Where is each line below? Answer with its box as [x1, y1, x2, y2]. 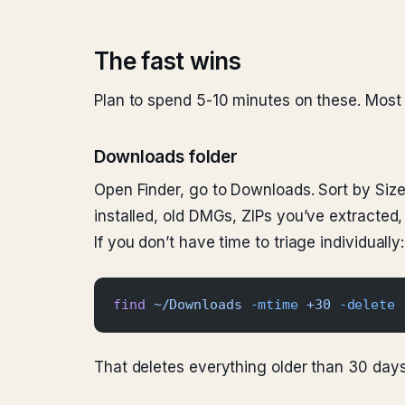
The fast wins [94, 47, 241, 75]
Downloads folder [94, 146, 238, 167]
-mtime [241, 297, 299, 312]
